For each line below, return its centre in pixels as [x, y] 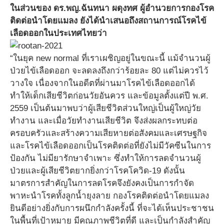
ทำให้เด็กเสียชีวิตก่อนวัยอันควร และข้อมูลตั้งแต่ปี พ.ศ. [109, 96]
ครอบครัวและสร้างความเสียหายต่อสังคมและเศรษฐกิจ [108, 133]
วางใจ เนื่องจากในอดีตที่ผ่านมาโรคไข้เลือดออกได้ [102, 83]
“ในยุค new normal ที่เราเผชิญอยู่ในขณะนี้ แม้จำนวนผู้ [110, 58]
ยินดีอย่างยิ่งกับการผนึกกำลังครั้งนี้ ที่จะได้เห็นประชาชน [112, 208]
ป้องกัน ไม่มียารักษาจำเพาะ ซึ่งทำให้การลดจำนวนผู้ [105, 158]
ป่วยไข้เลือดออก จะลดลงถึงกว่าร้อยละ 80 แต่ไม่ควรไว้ [109, 71]
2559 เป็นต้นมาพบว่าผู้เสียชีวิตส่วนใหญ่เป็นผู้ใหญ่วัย [105, 108]
